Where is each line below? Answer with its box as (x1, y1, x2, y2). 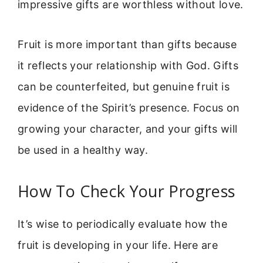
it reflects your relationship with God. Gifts (18, 59, 239, 72)
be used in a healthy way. (18, 144, 148, 157)
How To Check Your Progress (18, 180, 235, 202)
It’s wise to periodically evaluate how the (18, 217, 228, 230)
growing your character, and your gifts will (18, 123, 238, 136)
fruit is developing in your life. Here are (18, 238, 218, 251)
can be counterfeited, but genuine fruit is (18, 80, 230, 93)
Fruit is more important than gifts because (18, 38, 237, 51)
